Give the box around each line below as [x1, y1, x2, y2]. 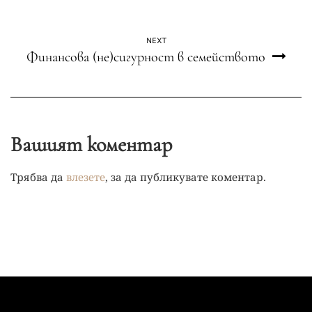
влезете [66, 170, 105, 184]
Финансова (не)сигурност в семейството [26, 49, 265, 65]
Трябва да [10, 170, 66, 184]
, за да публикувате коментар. [105, 170, 266, 184]
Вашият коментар [10, 132, 172, 157]
